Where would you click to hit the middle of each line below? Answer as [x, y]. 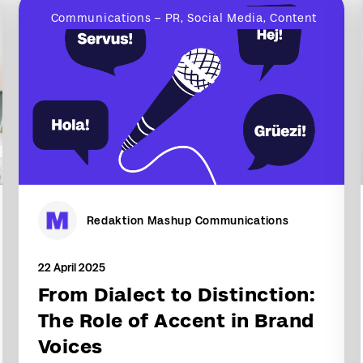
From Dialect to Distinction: [177, 295]
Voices [70, 346]
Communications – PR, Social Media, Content [184, 18]
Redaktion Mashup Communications [188, 220]
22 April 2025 [71, 267]
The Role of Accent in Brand [176, 320]
